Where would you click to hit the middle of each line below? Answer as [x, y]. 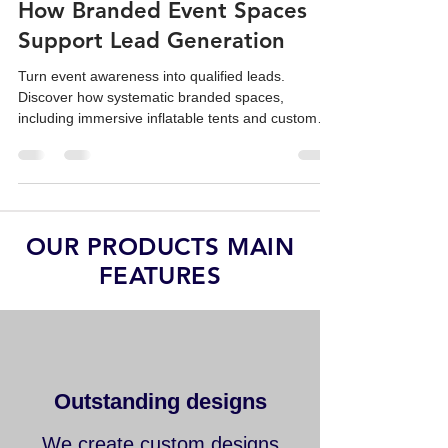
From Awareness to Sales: [154, 16]
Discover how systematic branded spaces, [151, 133]
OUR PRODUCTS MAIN [160, 282]
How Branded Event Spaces [162, 46]
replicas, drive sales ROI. [97, 175]
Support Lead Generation [151, 76]
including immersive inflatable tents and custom [167, 154]
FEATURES [160, 311]
